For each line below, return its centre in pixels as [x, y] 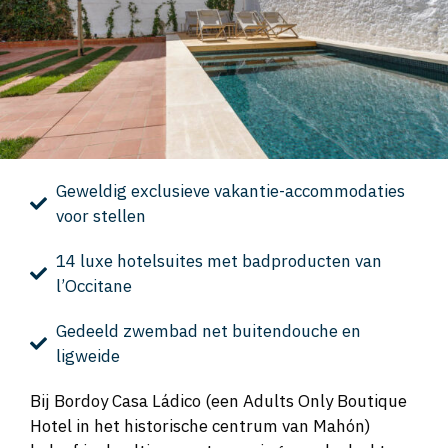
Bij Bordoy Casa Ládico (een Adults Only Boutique [218, 400]
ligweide [87, 355]
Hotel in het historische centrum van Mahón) [200, 425]
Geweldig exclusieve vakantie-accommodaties [230, 190]
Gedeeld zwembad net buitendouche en [208, 330]
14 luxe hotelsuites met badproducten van [218, 260]
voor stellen [100, 215]
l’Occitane [93, 285]
